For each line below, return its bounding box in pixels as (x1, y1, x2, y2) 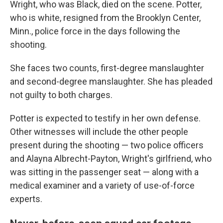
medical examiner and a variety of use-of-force (10, 180, 195, 191)
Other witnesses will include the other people (10, 126, 188, 137)
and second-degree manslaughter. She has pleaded (10, 76, 213, 87)
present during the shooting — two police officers (10, 140, 204, 151)
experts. (10, 194, 42, 205)
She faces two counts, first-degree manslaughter (10, 63, 204, 74)
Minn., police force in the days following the (10, 26, 180, 37)
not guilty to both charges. (10, 90, 112, 101)
